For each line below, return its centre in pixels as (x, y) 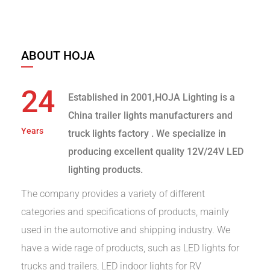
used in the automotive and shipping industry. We (126, 230)
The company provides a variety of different (113, 194)
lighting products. (105, 170)
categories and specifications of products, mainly (125, 212)
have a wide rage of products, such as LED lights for (130, 248)
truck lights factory (109, 134)
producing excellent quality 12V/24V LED (155, 152)
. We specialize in (188, 134)
